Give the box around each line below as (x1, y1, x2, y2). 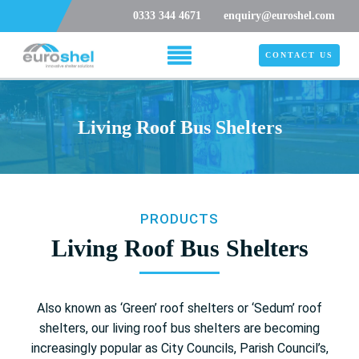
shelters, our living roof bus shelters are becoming (39, 320, 320, 336)
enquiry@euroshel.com (224, 10, 335, 22)
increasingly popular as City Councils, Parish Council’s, (30, 340, 329, 356)
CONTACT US (264, 50, 333, 59)
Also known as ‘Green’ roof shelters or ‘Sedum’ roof (37, 300, 322, 316)
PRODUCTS (140, 210, 219, 227)
